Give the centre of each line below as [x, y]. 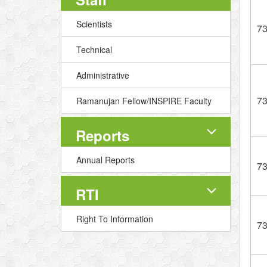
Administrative [103, 75]
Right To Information [115, 219]
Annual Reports [105, 160]
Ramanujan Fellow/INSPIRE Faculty [144, 101]
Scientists [94, 24]
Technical [94, 49]
